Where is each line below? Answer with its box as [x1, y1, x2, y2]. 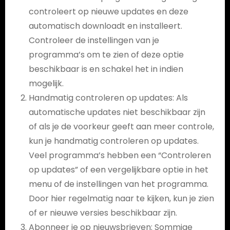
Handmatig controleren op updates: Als [28, 92, 188, 104]
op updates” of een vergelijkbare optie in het [28, 164, 208, 176]
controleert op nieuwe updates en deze [28, 6, 188, 17]
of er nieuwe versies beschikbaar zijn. [28, 207, 177, 219]
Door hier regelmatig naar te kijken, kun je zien [28, 193, 214, 204]
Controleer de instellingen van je [28, 34, 159, 46]
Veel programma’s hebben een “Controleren [28, 149, 211, 161]
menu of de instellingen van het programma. [28, 178, 208, 190]
